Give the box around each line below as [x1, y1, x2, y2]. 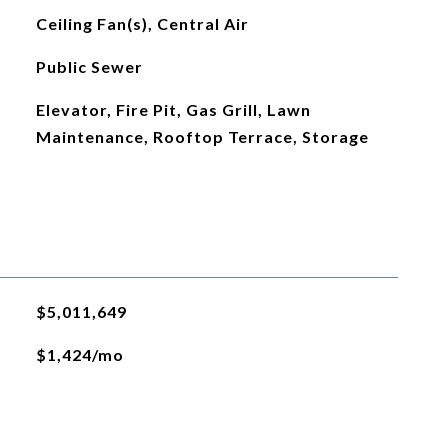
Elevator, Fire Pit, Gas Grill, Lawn [35, 100, 311, 119]
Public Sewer [35, 57, 143, 76]
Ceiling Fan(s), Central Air [35, 14, 249, 33]
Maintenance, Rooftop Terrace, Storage [35, 127, 369, 146]
